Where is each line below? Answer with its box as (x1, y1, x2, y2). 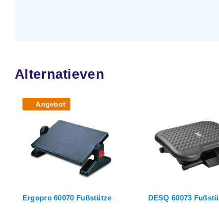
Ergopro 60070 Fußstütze (22, 194, 112, 202)
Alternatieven (15, 66, 104, 82)
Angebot (36, 100, 66, 108)
